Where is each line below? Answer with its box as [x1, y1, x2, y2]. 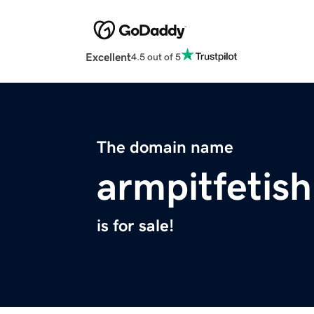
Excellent [86, 51, 131, 63]
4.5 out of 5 [131, 51, 181, 62]
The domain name [97, 139, 233, 156]
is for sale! [97, 217, 174, 235]
